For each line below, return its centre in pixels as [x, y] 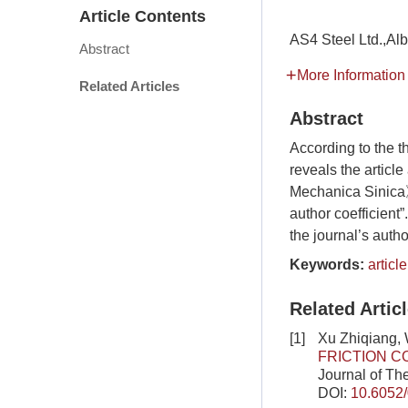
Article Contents [143, 17]
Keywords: [327, 265]
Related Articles [129, 87]
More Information [351, 75]
